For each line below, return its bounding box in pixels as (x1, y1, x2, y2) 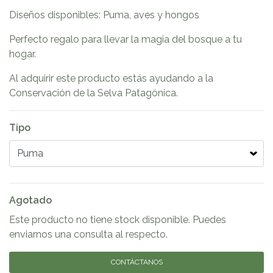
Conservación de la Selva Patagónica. (9, 87, 178, 99)
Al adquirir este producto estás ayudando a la (9, 73, 213, 85)
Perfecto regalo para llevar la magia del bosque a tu (9, 34, 242, 46)
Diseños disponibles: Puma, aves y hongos (9, 9, 199, 21)
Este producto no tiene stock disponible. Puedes (9, 214, 226, 226)
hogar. (9, 48, 36, 60)
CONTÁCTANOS (110, 258, 163, 267)
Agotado (9, 194, 52, 207)
